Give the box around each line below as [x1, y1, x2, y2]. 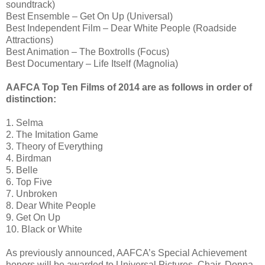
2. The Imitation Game [6, 129, 98, 140]
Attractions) [6, 34, 53, 45]
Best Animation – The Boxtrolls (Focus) [6, 46, 169, 57]
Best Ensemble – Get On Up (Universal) [6, 11, 173, 21]
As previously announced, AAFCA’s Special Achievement [6, 247, 247, 258]
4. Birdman [6, 153, 51, 163]
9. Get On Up [6, 212, 60, 222]
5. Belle [6, 164, 38, 175]
